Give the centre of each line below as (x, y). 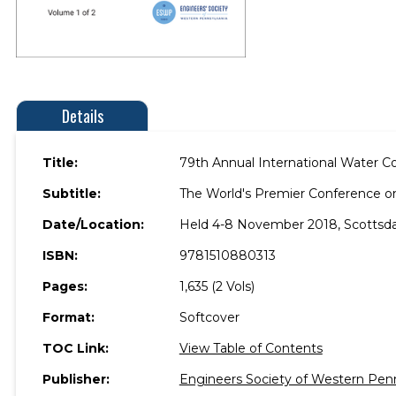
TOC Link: (76, 348)
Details (82, 115)
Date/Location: (93, 224)
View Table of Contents (251, 348)
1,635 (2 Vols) (217, 286)
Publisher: (76, 379)
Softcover (209, 317)
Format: (69, 317)
